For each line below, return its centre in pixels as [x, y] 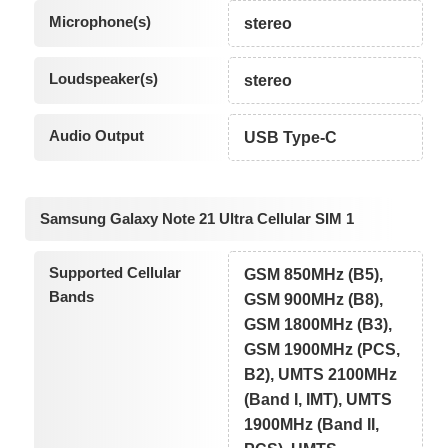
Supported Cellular [114, 272]
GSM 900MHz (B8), [314, 299]
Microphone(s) [99, 22]
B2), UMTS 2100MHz [321, 374]
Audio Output [96, 136]
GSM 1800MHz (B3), [318, 324]
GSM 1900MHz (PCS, [322, 349]
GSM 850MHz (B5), [314, 274]
